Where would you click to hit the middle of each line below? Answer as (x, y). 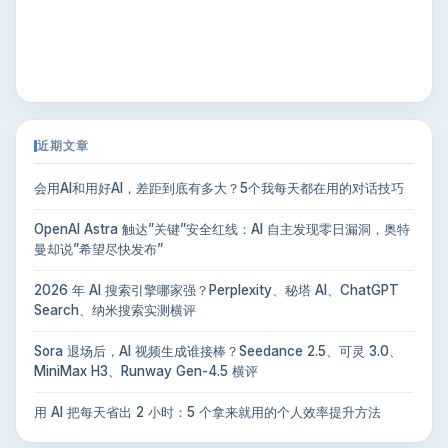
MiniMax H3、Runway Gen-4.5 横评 (146, 370)
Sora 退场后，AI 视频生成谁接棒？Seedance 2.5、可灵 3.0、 (218, 350)
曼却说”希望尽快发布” (98, 249)
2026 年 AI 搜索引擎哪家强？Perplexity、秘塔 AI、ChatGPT (216, 289)
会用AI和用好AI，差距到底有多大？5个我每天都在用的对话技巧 (219, 188)
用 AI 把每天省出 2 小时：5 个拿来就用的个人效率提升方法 (207, 411)
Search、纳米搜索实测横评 (115, 309)
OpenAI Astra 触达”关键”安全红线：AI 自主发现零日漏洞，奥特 (222, 229)
